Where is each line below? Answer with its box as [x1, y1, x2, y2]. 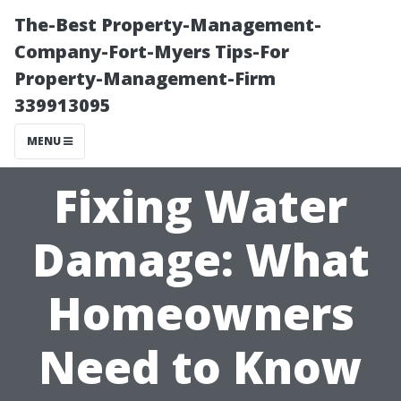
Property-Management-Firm [14, 66, 276, 90]
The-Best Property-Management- [14, 13, 321, 37]
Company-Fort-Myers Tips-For [14, 39, 289, 64]
